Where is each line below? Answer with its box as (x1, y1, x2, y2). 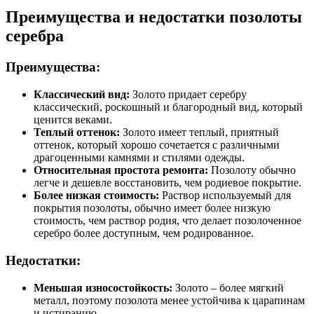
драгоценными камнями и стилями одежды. (34, 151, 245, 164)
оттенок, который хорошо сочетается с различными (34, 139, 280, 151)
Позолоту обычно (208, 164, 296, 177)
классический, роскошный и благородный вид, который (34, 101, 303, 114)
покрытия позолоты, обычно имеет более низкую (34, 202, 271, 214)
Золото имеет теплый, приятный (120, 126, 279, 139)
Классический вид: (34, 88, 130, 101)
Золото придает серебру (130, 88, 247, 101)
